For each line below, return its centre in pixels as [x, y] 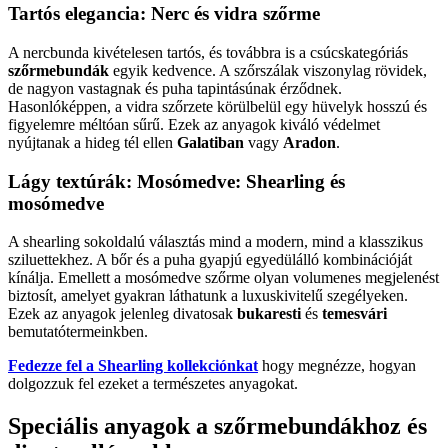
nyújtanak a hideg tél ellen [92, 142]
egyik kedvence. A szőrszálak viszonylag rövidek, [268, 70]
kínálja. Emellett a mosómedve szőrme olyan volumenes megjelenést [223, 278]
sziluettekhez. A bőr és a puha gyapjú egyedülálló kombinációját [210, 260]
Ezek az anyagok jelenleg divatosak [122, 314]
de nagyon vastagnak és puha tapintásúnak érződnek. [175, 88]
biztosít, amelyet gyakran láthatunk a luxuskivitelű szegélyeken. [208, 296]
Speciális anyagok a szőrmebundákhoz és [217, 426]
